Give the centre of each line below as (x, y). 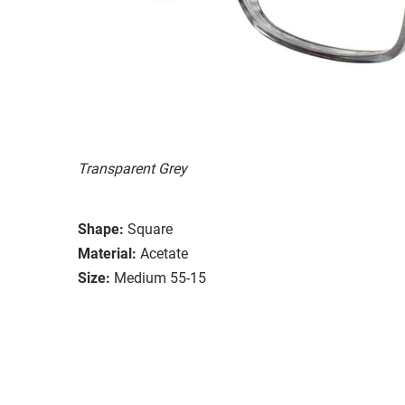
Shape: (101, 229)
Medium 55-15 (160, 278)
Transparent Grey (132, 168)
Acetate (164, 253)
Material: (107, 253)
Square (150, 229)
